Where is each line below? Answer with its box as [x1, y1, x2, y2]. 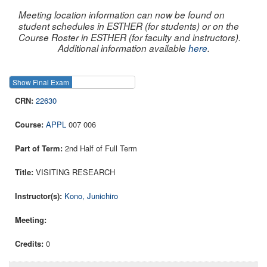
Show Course [144, 77, 188, 88]
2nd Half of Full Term [65, 142, 137, 154]
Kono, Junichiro [64, 190, 118, 202]
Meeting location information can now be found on [18, 8, 225, 21]
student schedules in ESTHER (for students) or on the [18, 19, 239, 32]
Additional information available [57, 41, 188, 54]
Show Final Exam [13, 77, 69, 88]
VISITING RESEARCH [36, 166, 115, 178]
